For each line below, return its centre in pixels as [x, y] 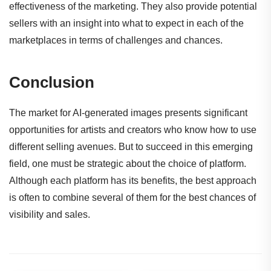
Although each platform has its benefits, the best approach [133, 180]
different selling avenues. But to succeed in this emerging [131, 146]
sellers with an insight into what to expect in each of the [126, 24]
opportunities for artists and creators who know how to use [133, 129]
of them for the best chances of [191, 197]
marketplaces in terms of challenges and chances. [116, 41]
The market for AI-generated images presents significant [128, 113]
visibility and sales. [50, 214]
